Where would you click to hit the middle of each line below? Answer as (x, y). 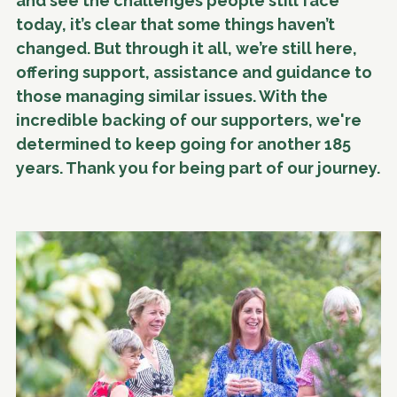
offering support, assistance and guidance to (194, 72)
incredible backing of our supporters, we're (189, 120)
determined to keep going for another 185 (183, 144)
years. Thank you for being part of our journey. (198, 167)
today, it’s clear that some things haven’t (175, 24)
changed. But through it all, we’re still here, (187, 48)
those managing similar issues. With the (172, 96)
